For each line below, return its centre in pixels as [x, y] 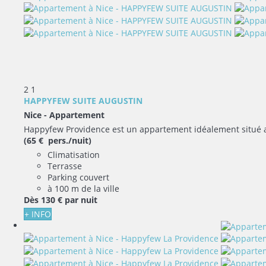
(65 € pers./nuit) [58, 140]
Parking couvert [78, 177]
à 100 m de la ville [83, 188]
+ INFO [38, 214]
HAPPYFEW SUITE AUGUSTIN [83, 100]
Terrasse [65, 166]
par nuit [81, 199]
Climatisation [74, 154]
